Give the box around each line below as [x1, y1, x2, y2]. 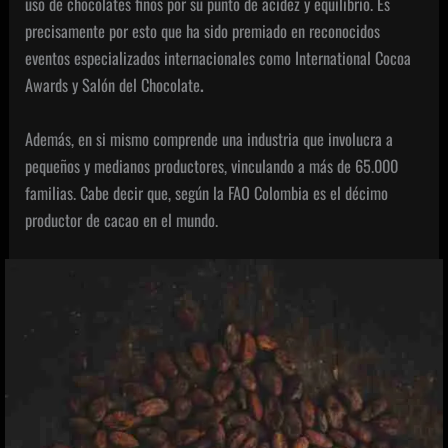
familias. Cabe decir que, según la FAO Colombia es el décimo [25, 179, 389, 205]
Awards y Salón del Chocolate [25, 72, 201, 98]
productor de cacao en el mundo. [25, 206, 219, 232]
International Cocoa [295, 45, 412, 71]
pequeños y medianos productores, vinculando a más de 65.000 [25, 152, 399, 178]
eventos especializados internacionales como [25, 45, 292, 71]
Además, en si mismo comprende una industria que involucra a [25, 125, 394, 151]
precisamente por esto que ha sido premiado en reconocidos [25, 18, 381, 44]
